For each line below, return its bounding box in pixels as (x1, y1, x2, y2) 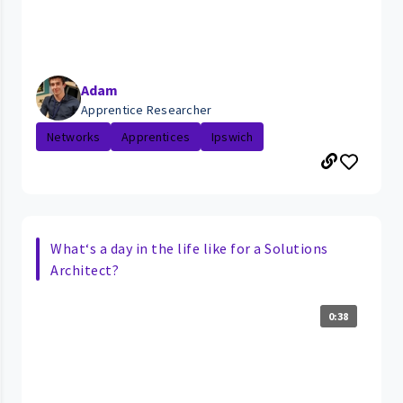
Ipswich (211, 128, 254, 145)
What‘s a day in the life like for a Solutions (50, 238, 328, 257)
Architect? (50, 260, 119, 279)
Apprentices (121, 128, 191, 145)
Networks (47, 128, 101, 145)
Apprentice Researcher (81, 101, 212, 118)
